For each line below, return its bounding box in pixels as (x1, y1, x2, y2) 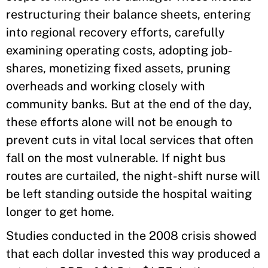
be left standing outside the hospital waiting (6, 187, 252, 201)
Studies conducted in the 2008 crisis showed (6, 229, 257, 243)
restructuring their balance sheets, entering (6, 7, 251, 22)
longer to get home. (6, 205, 114, 219)
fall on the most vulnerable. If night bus (6, 151, 226, 165)
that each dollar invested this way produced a (6, 246, 260, 261)
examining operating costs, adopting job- (6, 43, 233, 57)
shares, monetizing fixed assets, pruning (6, 61, 230, 75)
